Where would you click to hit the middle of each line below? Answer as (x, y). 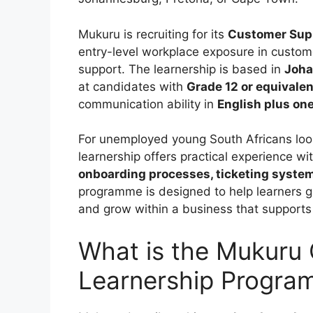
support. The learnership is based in (181, 69)
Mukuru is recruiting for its (153, 34)
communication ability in (148, 104)
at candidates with (132, 86)
